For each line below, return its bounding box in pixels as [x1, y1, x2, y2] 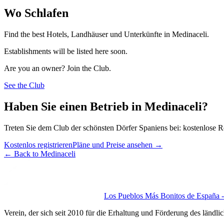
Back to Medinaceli [14, 149, 75, 158]
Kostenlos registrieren [4, 140, 72, 149]
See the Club [4, 80, 44, 89]
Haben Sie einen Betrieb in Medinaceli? [4, 99, 208, 113]
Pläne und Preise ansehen [72, 140, 152, 149]
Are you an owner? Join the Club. [4, 63, 111, 72]
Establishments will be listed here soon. [4, 46, 127, 55]
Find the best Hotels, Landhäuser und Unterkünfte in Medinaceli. [4, 29, 209, 38]
